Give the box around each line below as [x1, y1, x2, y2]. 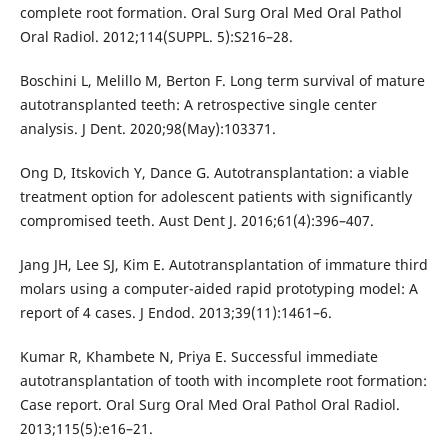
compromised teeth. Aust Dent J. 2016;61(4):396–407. [19, 210, 374, 230]
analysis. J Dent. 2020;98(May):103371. [19, 118, 276, 138]
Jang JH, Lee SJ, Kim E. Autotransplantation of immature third [19, 254, 428, 274]
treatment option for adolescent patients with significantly [19, 186, 412, 206]
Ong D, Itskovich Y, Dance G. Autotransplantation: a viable [19, 162, 409, 182]
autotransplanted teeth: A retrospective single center [19, 94, 377, 114]
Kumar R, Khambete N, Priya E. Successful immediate [19, 346, 378, 366]
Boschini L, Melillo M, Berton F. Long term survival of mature [19, 70, 425, 90]
